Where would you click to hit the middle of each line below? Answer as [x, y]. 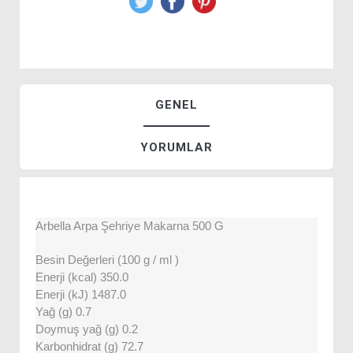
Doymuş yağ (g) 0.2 [87, 329]
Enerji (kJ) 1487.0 [81, 295]
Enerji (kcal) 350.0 [82, 277]
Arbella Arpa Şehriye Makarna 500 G [130, 226]
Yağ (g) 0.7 [63, 312]
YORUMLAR [176, 147]
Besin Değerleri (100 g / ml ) [107, 260]
